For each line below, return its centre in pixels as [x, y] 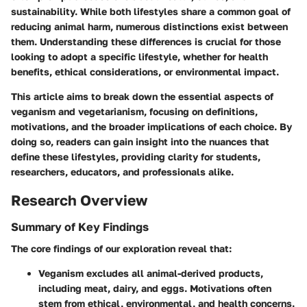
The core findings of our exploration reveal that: [121, 249]
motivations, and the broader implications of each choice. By [151, 126]
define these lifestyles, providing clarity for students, [136, 156]
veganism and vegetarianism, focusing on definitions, [134, 111]
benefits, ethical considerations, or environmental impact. [145, 71]
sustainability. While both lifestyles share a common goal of [151, 11]
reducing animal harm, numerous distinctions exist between [149, 26]
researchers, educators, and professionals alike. [122, 171]
